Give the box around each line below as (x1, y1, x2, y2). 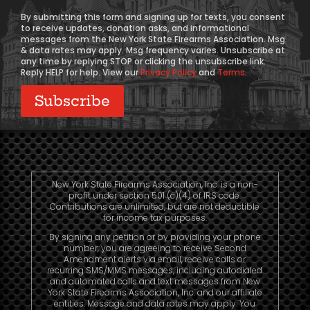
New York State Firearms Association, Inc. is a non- (51, 178, 258, 190)
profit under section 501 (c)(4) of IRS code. (69, 189, 241, 201)
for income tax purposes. (102, 211, 207, 224)
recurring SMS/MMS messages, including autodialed (47, 264, 263, 276)
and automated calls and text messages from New (49, 275, 260, 287)
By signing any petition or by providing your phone (48, 230, 261, 243)
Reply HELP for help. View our (21, 66, 140, 78)
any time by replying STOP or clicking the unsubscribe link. (21, 55, 266, 67)
